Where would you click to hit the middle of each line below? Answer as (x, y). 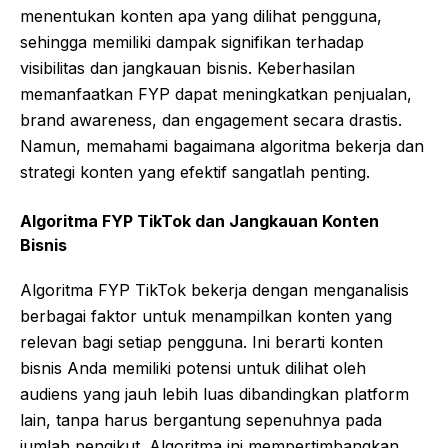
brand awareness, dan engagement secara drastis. (211, 119)
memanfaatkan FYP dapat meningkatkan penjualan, (216, 93)
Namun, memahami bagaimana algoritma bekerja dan (222, 145)
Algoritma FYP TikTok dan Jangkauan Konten (199, 220)
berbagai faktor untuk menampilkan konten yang (206, 315)
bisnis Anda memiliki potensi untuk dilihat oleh (193, 367)
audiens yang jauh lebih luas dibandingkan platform (214, 393)
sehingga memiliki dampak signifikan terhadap (192, 41)
